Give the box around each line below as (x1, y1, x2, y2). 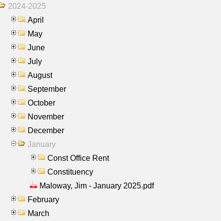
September (28, 84, 66, 93)
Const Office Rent (47, 153, 109, 162)
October (28, 98, 55, 107)
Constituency (47, 167, 93, 176)
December (28, 126, 64, 135)
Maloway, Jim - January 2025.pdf (39, 181, 154, 190)
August (28, 71, 52, 79)
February (28, 195, 59, 204)
